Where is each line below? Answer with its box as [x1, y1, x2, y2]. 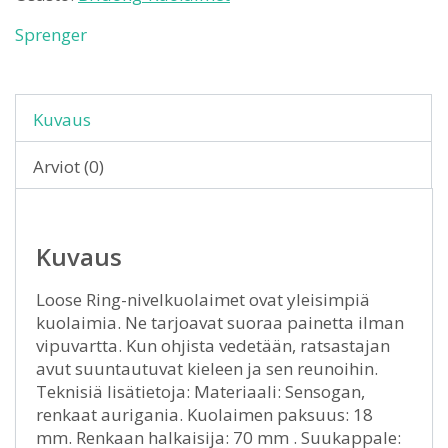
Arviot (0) [33, 155, 104, 178]
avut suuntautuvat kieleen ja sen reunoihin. [36, 357, 378, 380]
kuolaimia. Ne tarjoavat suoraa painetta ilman [36, 311, 404, 334]
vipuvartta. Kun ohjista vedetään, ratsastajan [36, 334, 390, 357]
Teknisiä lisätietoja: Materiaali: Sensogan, [36, 380, 365, 403]
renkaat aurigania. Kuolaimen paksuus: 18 [36, 403, 373, 426]
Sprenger [15, 23, 87, 46]
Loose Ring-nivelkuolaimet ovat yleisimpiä [36, 288, 370, 311]
